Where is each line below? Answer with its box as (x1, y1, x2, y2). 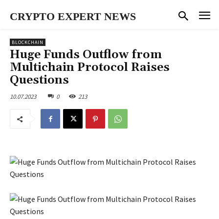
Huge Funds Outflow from (10, 47, 162, 62)
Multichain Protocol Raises (10, 60, 170, 75)
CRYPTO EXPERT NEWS (10, 10, 136, 22)
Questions (10, 72, 69, 88)
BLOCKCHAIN (12, 39, 44, 45)
